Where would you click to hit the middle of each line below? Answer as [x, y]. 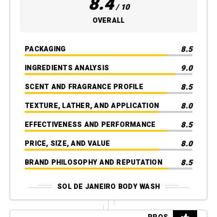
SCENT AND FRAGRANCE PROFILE [84, 87]
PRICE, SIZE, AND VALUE [68, 144]
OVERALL [108, 20]
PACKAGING [45, 49]
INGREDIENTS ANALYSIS [67, 68]
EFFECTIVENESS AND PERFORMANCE [90, 125]
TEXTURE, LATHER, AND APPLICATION [92, 106]
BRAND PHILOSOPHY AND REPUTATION [93, 163]
